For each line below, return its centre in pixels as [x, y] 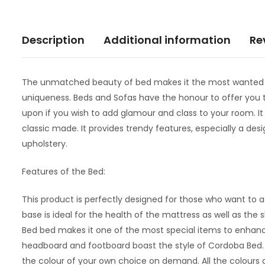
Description [53, 40]
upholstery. [44, 143]
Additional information [167, 40]
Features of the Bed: [63, 171]
